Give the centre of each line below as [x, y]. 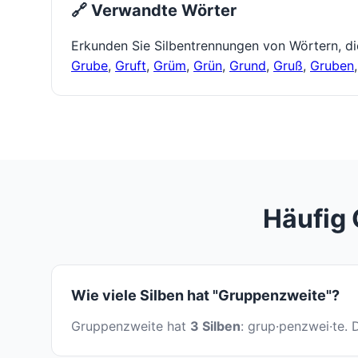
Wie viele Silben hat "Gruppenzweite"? [205, 296]
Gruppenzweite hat [131, 326]
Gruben [332, 66]
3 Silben [215, 326]
